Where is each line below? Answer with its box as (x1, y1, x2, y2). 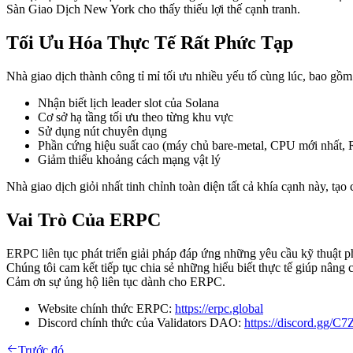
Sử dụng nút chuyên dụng (38, 124, 167, 139)
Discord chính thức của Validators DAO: (38, 316, 244, 329)
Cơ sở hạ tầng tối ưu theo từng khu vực (38, 110, 233, 124)
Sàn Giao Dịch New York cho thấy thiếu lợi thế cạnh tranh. (6, 2, 300, 17)
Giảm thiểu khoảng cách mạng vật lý (38, 153, 221, 167)
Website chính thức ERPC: (38, 302, 175, 315)
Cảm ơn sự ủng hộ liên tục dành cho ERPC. (6, 275, 225, 288)
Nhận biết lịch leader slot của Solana (38, 96, 219, 110)
